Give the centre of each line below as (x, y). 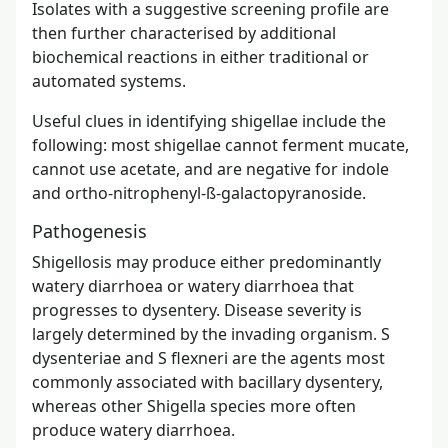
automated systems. (109, 80)
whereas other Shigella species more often (194, 405)
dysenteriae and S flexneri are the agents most (208, 357)
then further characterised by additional (184, 32)
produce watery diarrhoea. (133, 429)
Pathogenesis (89, 230)
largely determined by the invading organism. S (211, 333)
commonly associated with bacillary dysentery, (207, 381)
